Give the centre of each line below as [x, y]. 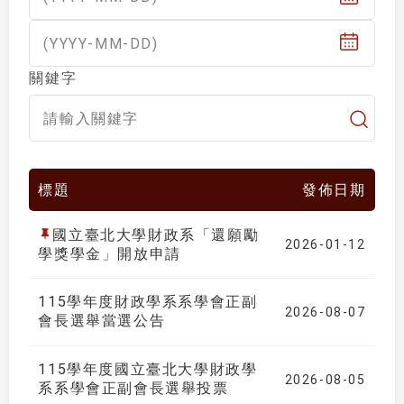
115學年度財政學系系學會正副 [148, 302]
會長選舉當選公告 [102, 321]
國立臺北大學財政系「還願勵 [156, 234]
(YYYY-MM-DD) [101, 44]
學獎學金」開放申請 [110, 253]
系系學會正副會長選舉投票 [133, 389]
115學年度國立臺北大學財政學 [148, 370]
